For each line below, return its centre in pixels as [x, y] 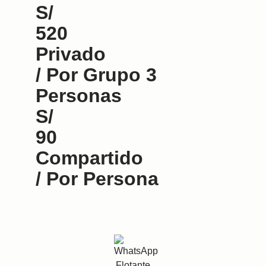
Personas [79, 95]
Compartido [89, 158]
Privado [71, 54]
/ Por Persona [97, 178]
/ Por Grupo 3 [96, 75]
